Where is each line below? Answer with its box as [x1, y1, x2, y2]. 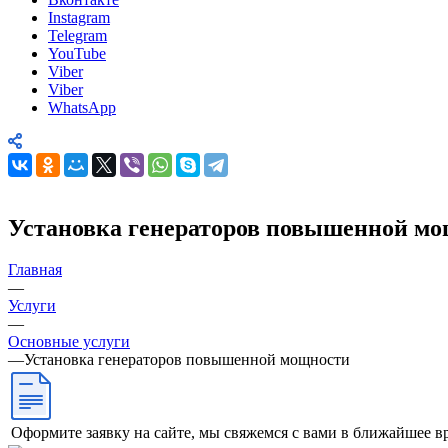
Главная [8, 261, 62, 279]
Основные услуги [8, 333, 130, 351]
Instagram [48, 8, 110, 26]
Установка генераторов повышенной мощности [24, 351, 350, 369]
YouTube [48, 44, 106, 62]
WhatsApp [48, 98, 116, 116]
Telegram [48, 26, 107, 44]
